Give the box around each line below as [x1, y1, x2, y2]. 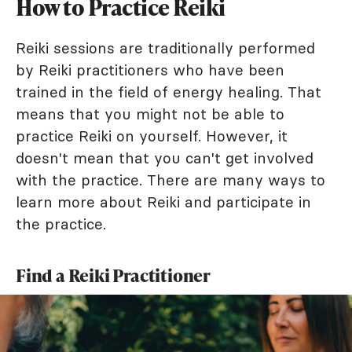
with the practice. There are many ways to [16, 170, 325, 189]
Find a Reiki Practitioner [16, 262, 211, 288]
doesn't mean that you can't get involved [16, 148, 313, 167]
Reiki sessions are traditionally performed [16, 38, 315, 57]
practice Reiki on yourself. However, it [16, 126, 288, 145]
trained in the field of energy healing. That [16, 82, 321, 101]
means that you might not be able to [16, 104, 284, 123]
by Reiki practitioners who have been [16, 60, 284, 79]
